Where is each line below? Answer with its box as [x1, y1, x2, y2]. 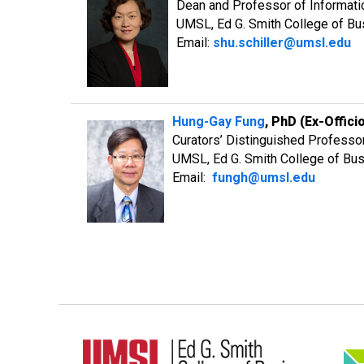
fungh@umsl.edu [212, 170, 315, 185]
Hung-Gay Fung [172, 114, 265, 129]
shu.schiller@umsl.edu [213, 35, 351, 50]
